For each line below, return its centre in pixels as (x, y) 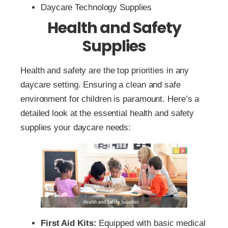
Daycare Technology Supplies (96, 8)
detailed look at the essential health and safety (107, 113)
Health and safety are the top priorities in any (105, 71)
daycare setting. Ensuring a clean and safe (101, 85)
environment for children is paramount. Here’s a (110, 99)
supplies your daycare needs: (76, 128)
